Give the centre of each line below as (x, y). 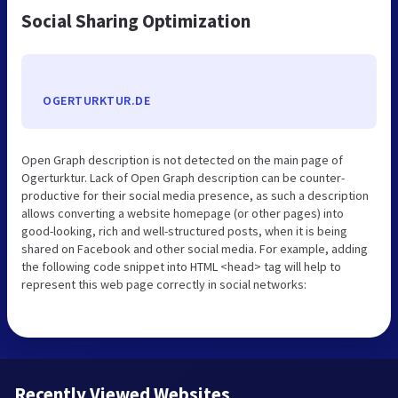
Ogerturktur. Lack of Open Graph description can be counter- (183, 177)
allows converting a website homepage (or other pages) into (183, 213)
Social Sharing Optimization (136, 20)
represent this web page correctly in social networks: (164, 284)
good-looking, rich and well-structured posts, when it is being (184, 231)
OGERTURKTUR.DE (96, 100)
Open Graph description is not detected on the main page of (182, 159)
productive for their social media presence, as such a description (195, 195)
